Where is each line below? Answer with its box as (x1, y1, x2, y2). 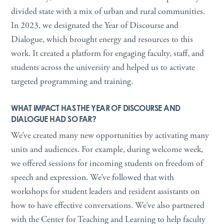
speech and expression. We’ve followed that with (11, 171, 174, 183)
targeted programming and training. (11, 75, 133, 87)
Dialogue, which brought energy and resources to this (11, 33, 193, 45)
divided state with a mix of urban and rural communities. (11, 5, 205, 17)
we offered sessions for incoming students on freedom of (11, 157, 203, 169)
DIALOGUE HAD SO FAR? (11, 113, 96, 124)
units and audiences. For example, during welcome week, (11, 143, 203, 155)
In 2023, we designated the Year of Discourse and (11, 19, 179, 31)
